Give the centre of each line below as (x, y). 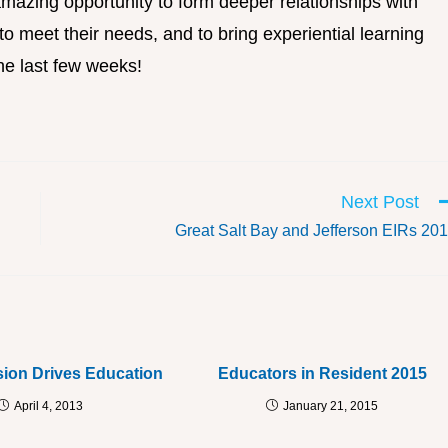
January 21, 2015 (331, 406)
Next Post (380, 202)
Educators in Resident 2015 (322, 374)
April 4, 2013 (49, 406)
